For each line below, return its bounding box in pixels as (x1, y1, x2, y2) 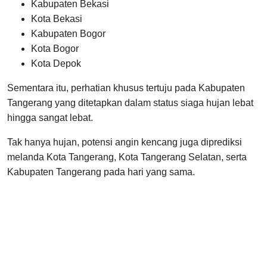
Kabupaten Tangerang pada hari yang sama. (7, 166, 195, 177)
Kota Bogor (31, 43, 79, 54)
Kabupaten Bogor (31, 28, 105, 39)
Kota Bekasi (31, 13, 82, 24)
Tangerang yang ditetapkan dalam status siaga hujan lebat (7, 97, 253, 108)
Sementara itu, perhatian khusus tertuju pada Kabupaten (7, 82, 245, 93)
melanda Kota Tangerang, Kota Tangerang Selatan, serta (7, 151, 247, 162)
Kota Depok (31, 58, 81, 69)
